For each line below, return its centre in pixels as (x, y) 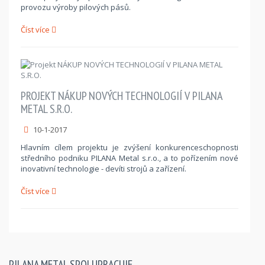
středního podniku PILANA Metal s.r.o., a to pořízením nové (130, 158)
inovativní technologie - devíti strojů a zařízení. (104, 168)
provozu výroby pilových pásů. (76, 7)
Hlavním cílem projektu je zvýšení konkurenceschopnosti (130, 147)
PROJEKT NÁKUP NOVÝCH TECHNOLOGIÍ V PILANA (121, 96)
